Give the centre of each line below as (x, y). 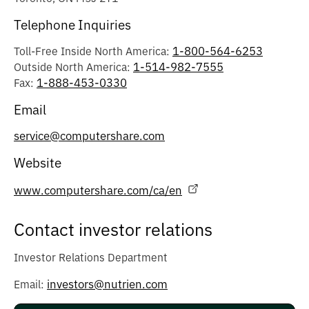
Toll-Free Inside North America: (93, 51)
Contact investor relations (113, 230)
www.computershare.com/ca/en (98, 190)
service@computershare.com (89, 136)
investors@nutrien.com (107, 284)
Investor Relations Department (91, 258)
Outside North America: (73, 67)
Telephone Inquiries (72, 25)
